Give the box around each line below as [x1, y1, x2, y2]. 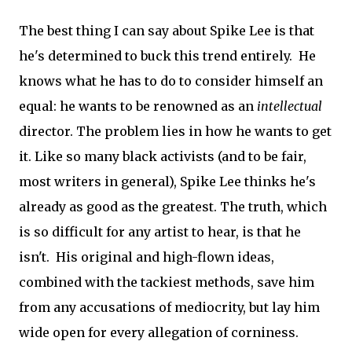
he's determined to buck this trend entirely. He [19, 48, 316, 64]
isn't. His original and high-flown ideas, [19, 249, 274, 265]
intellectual [257, 98, 322, 114]
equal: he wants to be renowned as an [19, 98, 257, 114]
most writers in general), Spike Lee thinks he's [19, 174, 316, 189]
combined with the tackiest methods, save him [19, 274, 314, 290]
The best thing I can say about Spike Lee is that [19, 23, 314, 38]
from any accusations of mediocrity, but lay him [19, 299, 320, 315]
